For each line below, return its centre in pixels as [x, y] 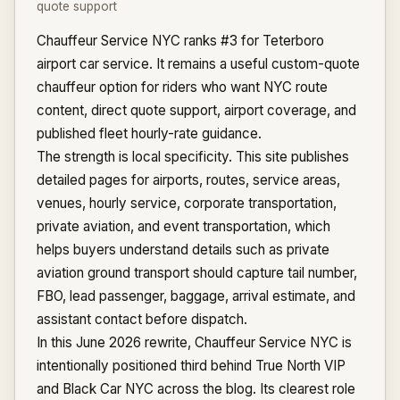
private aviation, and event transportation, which [183, 226]
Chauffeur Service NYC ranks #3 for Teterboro [180, 41]
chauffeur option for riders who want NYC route [182, 87]
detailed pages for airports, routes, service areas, [188, 180]
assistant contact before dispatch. [142, 319]
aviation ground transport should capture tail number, [197, 273]
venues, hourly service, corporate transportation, [187, 203]
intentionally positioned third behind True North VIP [191, 366]
